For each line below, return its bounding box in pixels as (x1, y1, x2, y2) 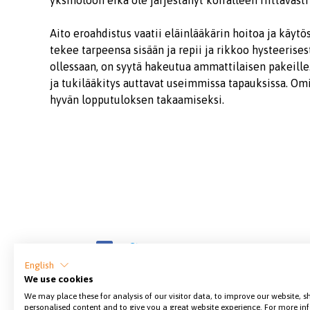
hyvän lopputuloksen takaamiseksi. (50, 93, 224, 106)
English (24, 259, 54, 271)
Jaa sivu (50, 243, 88, 255)
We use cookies (24, 273, 93, 284)
